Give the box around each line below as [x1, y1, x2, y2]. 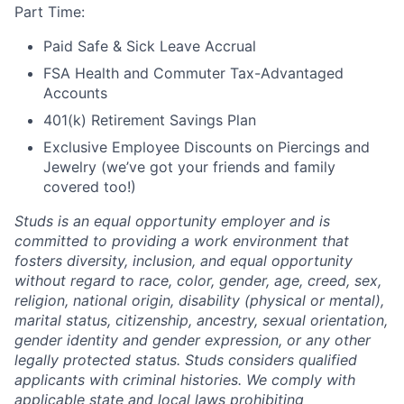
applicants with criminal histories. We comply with [14, 371, 355, 390]
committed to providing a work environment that [14, 232, 349, 251]
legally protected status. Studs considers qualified [14, 351, 357, 370]
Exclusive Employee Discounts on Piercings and [43, 138, 370, 157]
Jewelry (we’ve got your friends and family [43, 158, 335, 177]
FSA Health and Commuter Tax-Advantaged [43, 64, 344, 83]
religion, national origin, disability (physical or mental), [14, 291, 384, 310]
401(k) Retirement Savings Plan [43, 111, 256, 130]
